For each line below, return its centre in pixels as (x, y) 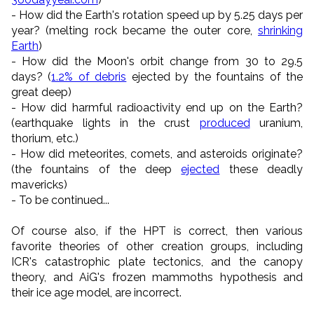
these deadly (261, 169)
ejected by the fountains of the (215, 76)
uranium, (276, 123)
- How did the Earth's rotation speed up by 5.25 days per (157, 15)
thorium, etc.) (48, 138)
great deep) (43, 92)
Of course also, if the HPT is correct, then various (157, 231)
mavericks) (39, 184)
